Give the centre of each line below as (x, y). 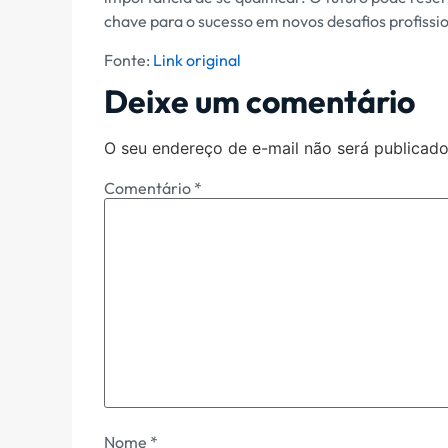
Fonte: (128, 59)
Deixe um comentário (259, 101)
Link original (197, 59)
